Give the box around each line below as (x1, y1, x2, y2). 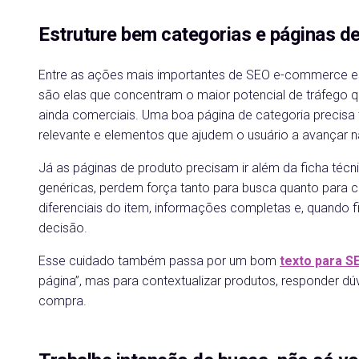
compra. (38, 293, 87, 309)
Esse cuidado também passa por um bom (38, 253, 280, 268)
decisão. (38, 220, 87, 236)
